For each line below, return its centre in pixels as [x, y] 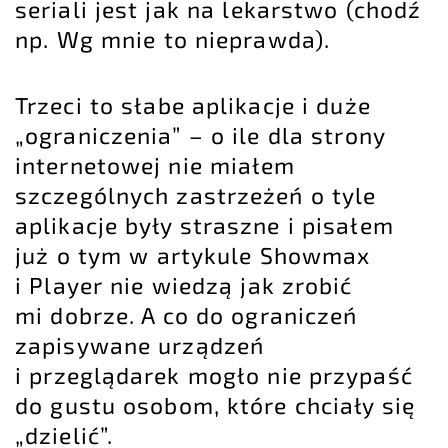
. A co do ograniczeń [243, 315]
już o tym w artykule [137, 255]
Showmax [315, 255]
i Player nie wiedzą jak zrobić [184, 285]
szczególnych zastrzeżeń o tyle [196, 195]
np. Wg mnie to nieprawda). [173, 39]
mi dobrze [72, 315]
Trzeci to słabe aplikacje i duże [193, 105]
